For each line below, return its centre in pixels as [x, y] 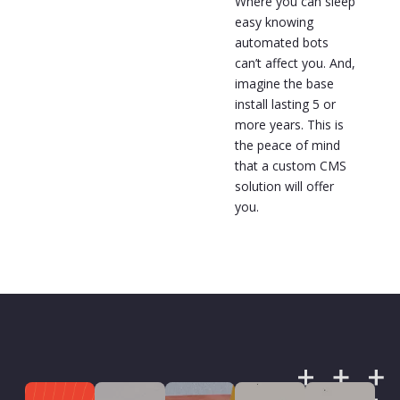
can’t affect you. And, [295, 62]
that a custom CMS [290, 165]
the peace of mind [287, 145]
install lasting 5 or [285, 104]
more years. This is [289, 124]
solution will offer [284, 186]
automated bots [281, 42]
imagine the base [284, 83]
